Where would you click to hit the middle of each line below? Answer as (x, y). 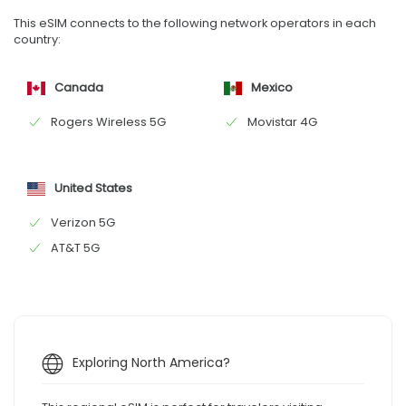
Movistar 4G (282, 121)
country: (37, 39)
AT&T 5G (75, 247)
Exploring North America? (151, 362)
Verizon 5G (83, 222)
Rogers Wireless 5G (108, 121)
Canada (79, 87)
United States (93, 188)
